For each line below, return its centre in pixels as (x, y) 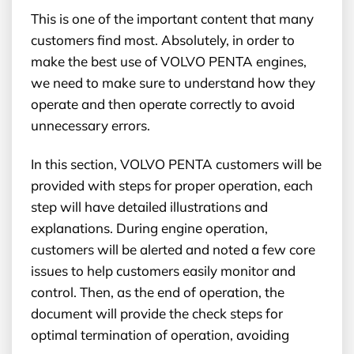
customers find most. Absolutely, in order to (163, 40)
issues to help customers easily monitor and (163, 270)
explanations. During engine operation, (149, 228)
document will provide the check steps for (157, 313)
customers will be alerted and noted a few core (173, 249)
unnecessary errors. (90, 125)
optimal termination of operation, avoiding (160, 334)
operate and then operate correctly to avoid (163, 104)
